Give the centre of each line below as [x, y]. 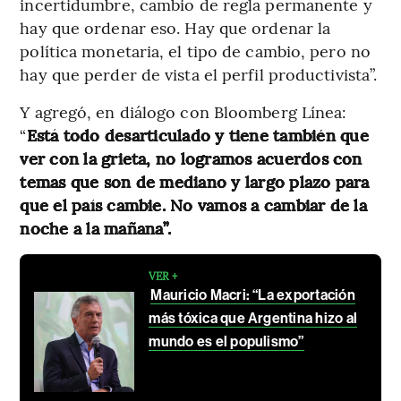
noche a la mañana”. [95, 227]
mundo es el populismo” [226, 341]
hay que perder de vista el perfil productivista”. [199, 73]
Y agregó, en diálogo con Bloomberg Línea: [183, 111]
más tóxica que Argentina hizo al [253, 318]
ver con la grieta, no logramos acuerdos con [191, 158]
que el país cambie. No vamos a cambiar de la [193, 204]
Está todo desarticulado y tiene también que [197, 134]
